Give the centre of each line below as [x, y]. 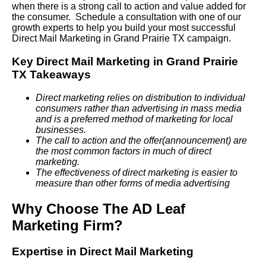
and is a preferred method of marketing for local [134, 119]
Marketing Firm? [67, 225]
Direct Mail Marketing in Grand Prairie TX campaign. [121, 39]
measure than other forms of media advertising [133, 183]
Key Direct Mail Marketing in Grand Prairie [125, 61]
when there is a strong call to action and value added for [129, 7]
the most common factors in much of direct [123, 151]
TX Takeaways [51, 74]
